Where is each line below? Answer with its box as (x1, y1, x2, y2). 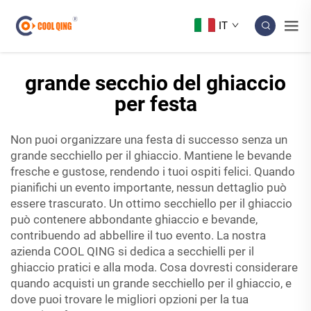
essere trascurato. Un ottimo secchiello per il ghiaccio (10, 196, 292, 210)
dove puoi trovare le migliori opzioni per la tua (10, 292, 249, 306)
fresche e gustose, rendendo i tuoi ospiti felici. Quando (10, 164, 295, 178)
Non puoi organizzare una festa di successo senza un (10, 132, 287, 146)
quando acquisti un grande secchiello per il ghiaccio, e (10, 276, 292, 290)
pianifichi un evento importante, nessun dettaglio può (10, 180, 287, 194)
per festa (114, 91, 197, 116)
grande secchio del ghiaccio (25, 70, 286, 95)
